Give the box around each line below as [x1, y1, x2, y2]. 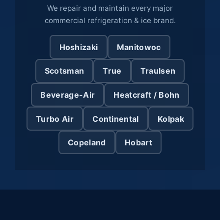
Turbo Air [36, 113, 74, 124]
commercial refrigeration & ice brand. [44, 15, 176, 25]
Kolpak [157, 113, 184, 124]
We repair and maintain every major [47, 3, 173, 13]
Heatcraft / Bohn [113, 89, 180, 100]
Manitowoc [116, 42, 161, 52]
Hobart [124, 137, 152, 148]
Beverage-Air [40, 89, 95, 100]
